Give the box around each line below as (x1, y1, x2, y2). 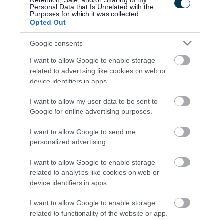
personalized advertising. (30, 138, 108, 146)
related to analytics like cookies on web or (30, 168, 159, 176)
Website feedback (5, 33, 86, 43)
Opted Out (30, 18, 66, 26)
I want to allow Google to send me (30, 128, 136, 136)
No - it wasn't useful (16, 60, 84, 69)
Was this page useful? (5, 29, 89, 37)
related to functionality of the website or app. (30, 209, 167, 217)
